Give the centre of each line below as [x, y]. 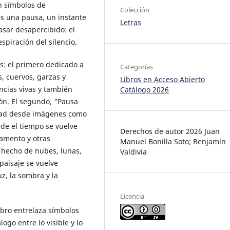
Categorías [137, 66]
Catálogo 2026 [145, 89]
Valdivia [133, 151]
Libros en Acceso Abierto [162, 79]
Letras [131, 22]
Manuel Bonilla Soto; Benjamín [173, 141]
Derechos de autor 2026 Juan [170, 131]
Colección [135, 9]
